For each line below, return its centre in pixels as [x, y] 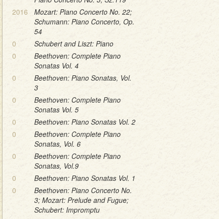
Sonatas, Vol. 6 [57, 143]
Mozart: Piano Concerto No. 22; [83, 11]
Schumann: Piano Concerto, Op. [84, 21]
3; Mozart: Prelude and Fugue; [81, 200]
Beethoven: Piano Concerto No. [83, 190]
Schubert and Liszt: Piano [74, 43]
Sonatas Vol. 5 [56, 109]
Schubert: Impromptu [67, 209]
